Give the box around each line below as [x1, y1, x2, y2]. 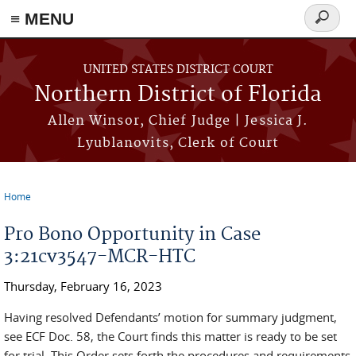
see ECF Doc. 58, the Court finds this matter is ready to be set [4, 328, 337, 344]
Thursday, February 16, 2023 [4, 278, 162, 294]
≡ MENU [10, 10, 74, 28]
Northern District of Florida [34, 82, 322, 108]
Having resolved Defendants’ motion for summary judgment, [4, 309, 337, 325]
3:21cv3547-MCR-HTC [4, 246, 195, 268]
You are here [4, 199, 93, 218]
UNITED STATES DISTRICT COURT [83, 63, 273, 77]
